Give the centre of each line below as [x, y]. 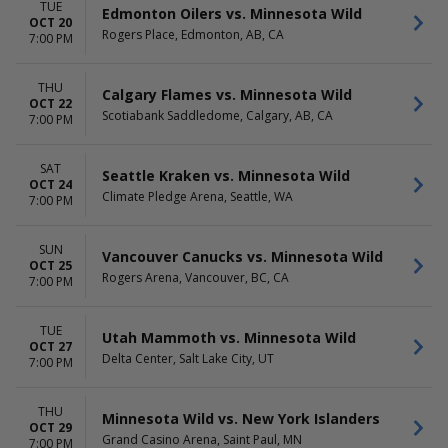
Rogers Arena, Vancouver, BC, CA [195, 277]
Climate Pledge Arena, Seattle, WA [197, 196]
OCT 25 [50, 265]
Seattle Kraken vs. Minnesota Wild [226, 175]
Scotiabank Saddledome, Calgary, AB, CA [217, 115]
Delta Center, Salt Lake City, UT [188, 358]
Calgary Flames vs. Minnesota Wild [227, 94]
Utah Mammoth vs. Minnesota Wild [229, 337]
